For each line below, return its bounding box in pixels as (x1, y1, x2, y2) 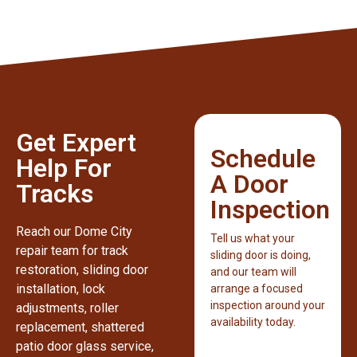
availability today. (210, 316, 296, 329)
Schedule (210, 143, 316, 175)
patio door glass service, (16, 339, 154, 355)
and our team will (210, 265, 296, 279)
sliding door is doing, (210, 249, 311, 262)
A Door (210, 169, 288, 200)
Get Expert (16, 127, 136, 159)
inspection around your (210, 299, 325, 312)
